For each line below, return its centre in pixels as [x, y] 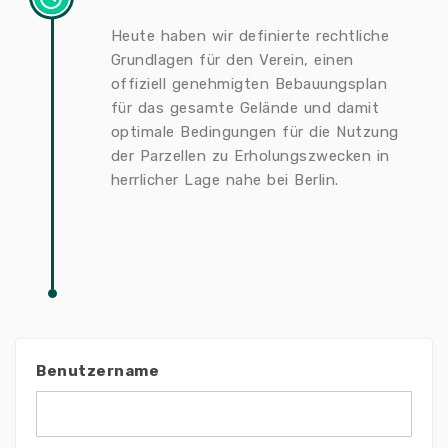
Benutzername [97, 371]
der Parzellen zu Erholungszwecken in [250, 156]
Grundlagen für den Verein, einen [232, 60]
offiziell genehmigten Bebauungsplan [249, 84]
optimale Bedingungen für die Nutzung [254, 132]
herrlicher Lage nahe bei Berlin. [224, 180]
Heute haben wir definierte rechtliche [250, 36]
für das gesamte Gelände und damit [245, 108]
